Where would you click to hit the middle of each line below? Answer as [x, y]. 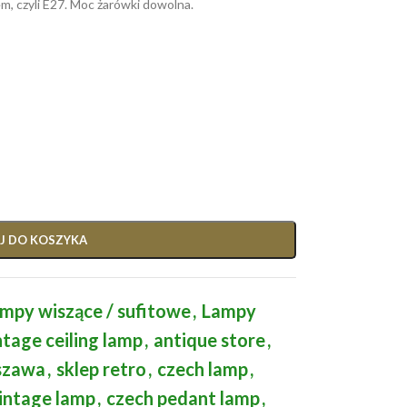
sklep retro [101, 369]
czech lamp [202, 369]
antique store [209, 340]
